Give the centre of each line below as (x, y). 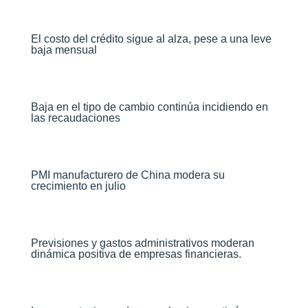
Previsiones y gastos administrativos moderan (142, 243)
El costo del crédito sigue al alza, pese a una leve (151, 39)
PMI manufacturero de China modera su (128, 175)
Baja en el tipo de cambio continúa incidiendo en (149, 107)
